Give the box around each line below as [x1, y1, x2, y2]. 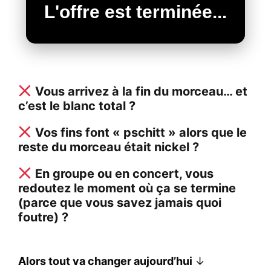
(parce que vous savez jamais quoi [18, 195, 221, 210]
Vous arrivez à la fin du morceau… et [31, 83, 247, 99]
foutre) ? [18, 209, 68, 224]
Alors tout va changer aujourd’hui [18, 254, 195, 267]
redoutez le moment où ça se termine [18, 180, 236, 195]
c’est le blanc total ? [18, 98, 135, 113]
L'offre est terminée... [44, 2, 227, 22]
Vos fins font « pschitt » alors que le [31, 125, 247, 140]
